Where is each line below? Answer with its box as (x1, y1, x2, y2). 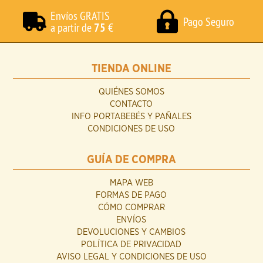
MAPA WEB (109, 178, 153, 187)
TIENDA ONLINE (91, 63, 171, 75)
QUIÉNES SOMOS (98, 87, 164, 96)
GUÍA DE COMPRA (86, 154, 176, 166)
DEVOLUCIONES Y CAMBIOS (77, 228, 186, 237)
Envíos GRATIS (50, 8, 110, 23)
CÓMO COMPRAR (97, 203, 165, 212)
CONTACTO (110, 100, 153, 109)
